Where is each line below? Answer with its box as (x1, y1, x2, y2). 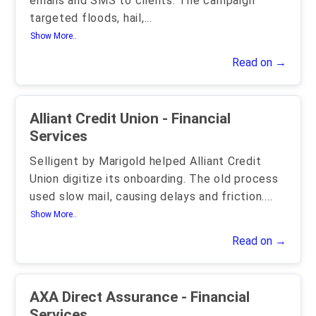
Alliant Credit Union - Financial (30, 110, 162, 127)
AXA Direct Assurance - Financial (30, 288, 181, 305)
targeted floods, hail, (30, 11, 145, 25)
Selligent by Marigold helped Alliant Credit (30, 154, 262, 168)
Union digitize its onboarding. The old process (30, 172, 279, 186)
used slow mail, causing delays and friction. (30, 190, 265, 203)
